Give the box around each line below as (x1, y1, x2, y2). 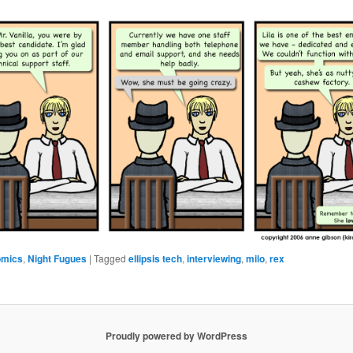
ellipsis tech (128, 251, 183, 266)
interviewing (187, 251, 242, 266)
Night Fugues (28, 251, 87, 266)
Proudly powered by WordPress (106, 328, 247, 343)
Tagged (94, 251, 127, 265)
